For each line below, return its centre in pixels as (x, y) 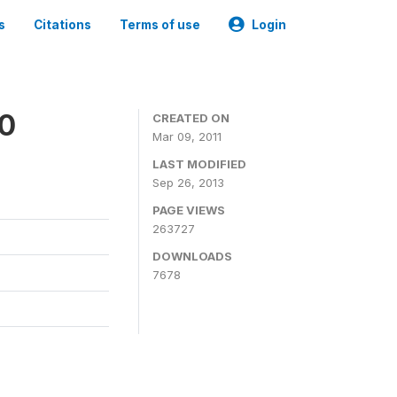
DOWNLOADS (192, 256)
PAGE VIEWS (189, 210)
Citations (62, 25)
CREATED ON (191, 118)
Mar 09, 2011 (187, 136)
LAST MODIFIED (199, 164)
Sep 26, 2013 (188, 183)
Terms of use (160, 25)
